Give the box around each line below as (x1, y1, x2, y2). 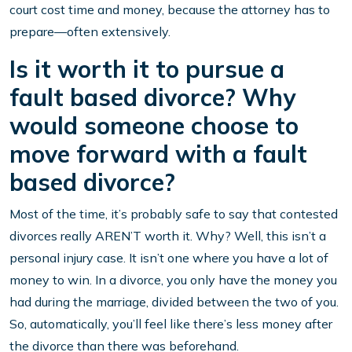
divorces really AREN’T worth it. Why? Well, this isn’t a (9, 228, 326, 244)
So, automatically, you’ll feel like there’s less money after (9, 316, 332, 332)
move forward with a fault (9, 139, 307, 170)
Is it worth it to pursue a (9, 54, 284, 85)
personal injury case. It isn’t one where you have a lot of (9, 250, 328, 266)
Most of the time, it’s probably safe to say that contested (9, 206, 338, 222)
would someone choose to (9, 111, 299, 141)
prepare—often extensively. (9, 24, 170, 40)
